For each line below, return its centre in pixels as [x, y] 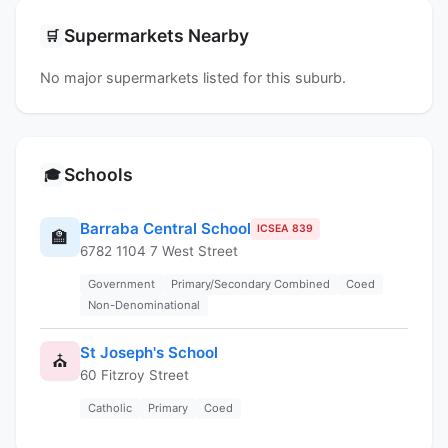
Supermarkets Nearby [156, 35]
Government [121, 283]
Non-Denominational [144, 304]
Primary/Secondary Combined [250, 283]
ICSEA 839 [285, 228]
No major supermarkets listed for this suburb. [193, 77]
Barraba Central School [165, 228]
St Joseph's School [149, 352]
